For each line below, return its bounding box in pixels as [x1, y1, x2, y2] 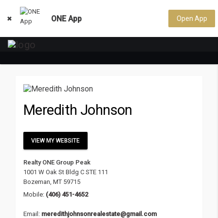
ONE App [51, 14, 82, 23]
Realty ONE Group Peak [23, 158, 91, 166]
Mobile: [23, 190, 44, 198]
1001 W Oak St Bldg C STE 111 [23, 168, 108, 176]
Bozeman [23, 178, 50, 185]
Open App [176, 15, 207, 22]
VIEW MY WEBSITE [31, 137, 80, 144]
